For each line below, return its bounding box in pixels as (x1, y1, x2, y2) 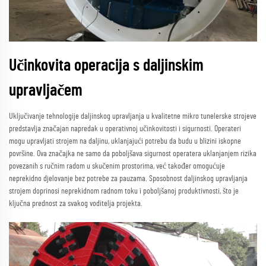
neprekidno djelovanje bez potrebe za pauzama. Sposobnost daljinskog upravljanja (9, 174, 248, 183)
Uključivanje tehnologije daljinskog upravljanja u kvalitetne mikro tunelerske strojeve (9, 112, 256, 121)
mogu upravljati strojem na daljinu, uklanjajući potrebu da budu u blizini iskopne (9, 137, 241, 145)
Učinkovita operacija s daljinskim (9, 57, 204, 74)
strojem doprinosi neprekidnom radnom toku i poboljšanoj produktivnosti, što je (9, 186, 239, 195)
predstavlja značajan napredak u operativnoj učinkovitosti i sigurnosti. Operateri (9, 124, 241, 133)
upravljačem (9, 82, 83, 99)
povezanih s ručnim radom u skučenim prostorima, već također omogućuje (9, 161, 225, 170)
